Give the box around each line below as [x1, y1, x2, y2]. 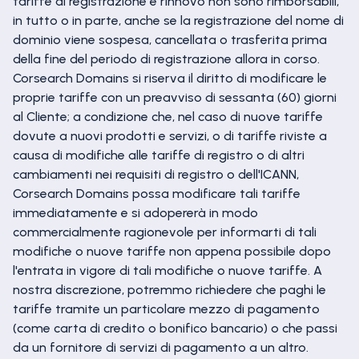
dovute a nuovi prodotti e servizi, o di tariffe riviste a [13, 128, 327, 143]
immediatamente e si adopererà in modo [13, 205, 258, 220]
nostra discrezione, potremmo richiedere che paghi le [13, 282, 326, 297]
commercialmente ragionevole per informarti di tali [13, 224, 317, 240]
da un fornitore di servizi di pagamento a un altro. [13, 340, 309, 355]
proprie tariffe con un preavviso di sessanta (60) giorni [13, 90, 337, 105]
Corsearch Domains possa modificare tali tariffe [13, 186, 301, 201]
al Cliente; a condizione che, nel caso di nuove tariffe [13, 109, 323, 124]
